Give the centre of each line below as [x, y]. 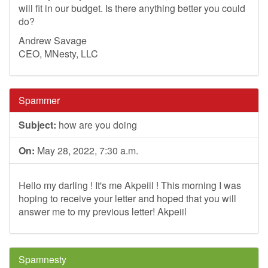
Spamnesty [42, 259]
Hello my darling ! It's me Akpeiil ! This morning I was [130, 185]
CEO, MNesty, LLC [58, 54]
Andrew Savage [53, 40]
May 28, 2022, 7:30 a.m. [86, 150]
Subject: [37, 125]
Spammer [39, 100]
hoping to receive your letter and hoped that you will [127, 198]
